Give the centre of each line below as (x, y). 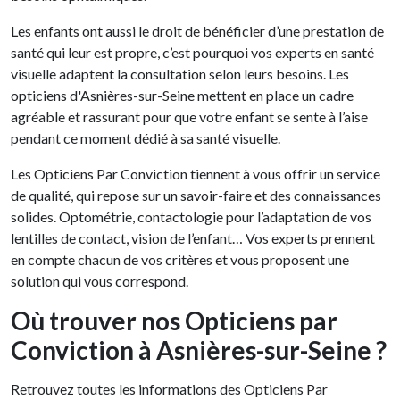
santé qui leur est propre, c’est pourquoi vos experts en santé (192, 53)
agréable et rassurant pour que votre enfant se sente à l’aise (189, 117)
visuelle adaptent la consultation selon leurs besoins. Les (180, 74)
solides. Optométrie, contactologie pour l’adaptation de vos (191, 217)
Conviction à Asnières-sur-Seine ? (199, 350)
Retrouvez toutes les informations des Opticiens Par (169, 389)
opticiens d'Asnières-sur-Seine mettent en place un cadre (182, 96)
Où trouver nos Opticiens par (174, 321)
